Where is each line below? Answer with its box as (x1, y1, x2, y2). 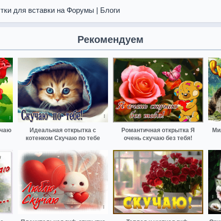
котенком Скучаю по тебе (26, 134, 100, 142)
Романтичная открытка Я (121, 126, 195, 134)
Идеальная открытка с (30, 126, 96, 134)
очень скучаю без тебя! (124, 134, 192, 142)
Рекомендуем (77, 34, 144, 45)
